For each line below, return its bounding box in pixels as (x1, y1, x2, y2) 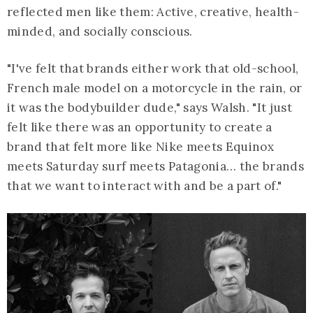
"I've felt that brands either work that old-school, (7, 61, 299, 77)
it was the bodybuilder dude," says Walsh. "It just (7, 100, 292, 116)
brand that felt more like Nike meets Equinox (7, 139, 274, 155)
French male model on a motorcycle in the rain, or (7, 80, 303, 96)
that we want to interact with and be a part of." (7, 178, 282, 194)
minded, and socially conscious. (7, 24, 193, 40)
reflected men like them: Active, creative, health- (7, 4, 299, 20)
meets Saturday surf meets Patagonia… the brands (7, 159, 304, 175)
